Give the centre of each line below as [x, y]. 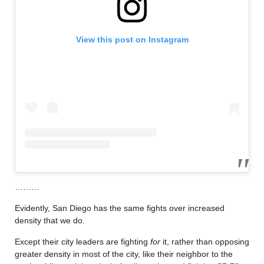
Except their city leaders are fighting [82, 242]
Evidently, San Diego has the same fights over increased [120, 208]
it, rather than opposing [205, 242]
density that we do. [50, 221]
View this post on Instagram [132, 39]
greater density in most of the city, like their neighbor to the [124, 254]
